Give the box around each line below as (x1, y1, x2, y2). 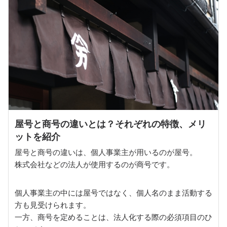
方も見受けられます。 (15, 201, 91, 209)
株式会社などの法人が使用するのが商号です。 (15, 160, 174, 169)
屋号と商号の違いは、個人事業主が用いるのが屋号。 (15, 148, 197, 157)
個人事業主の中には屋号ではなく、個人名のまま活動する (15, 188, 212, 197)
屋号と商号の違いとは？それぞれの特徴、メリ (15, 119, 206, 129)
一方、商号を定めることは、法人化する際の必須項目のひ (15, 213, 212, 221)
